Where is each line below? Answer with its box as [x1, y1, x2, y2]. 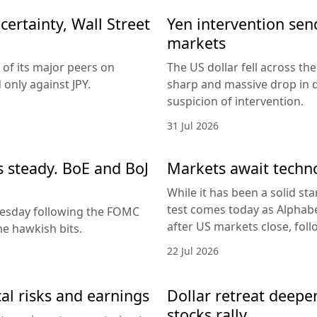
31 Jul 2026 [167, 119, 219, 133]
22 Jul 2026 [167, 244, 219, 258]
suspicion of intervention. [167, 93, 304, 110]
